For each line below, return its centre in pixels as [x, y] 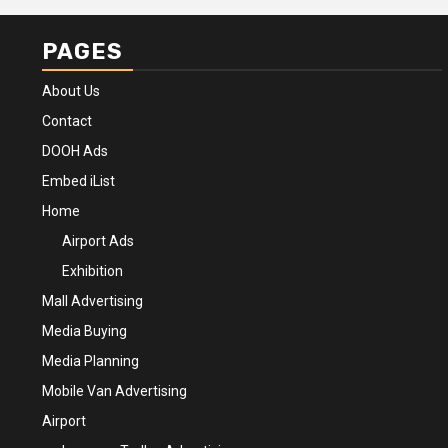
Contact [67, 121]
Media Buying [84, 331]
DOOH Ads [75, 151]
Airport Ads [98, 241]
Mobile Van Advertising [114, 391]
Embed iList [78, 181]
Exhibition [92, 271]
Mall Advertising [92, 301]
